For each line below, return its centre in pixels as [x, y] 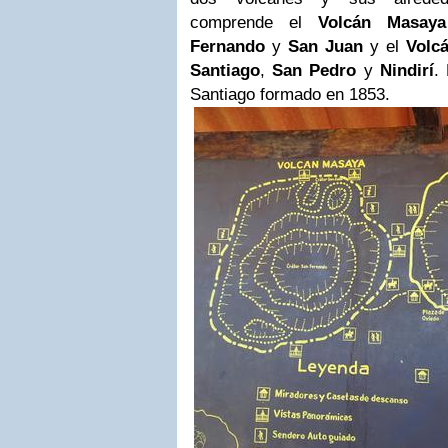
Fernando [227, 46]
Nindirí [406, 70]
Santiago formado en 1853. [290, 94]
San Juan [325, 46]
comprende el [254, 22]
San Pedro [314, 70]
